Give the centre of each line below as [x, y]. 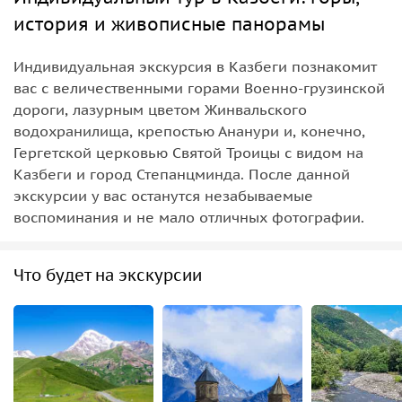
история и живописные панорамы [169, 24]
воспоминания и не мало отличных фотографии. [189, 217]
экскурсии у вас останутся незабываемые [163, 195]
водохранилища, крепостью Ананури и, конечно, [189, 131]
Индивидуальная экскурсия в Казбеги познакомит [195, 66]
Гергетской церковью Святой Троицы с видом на [188, 152]
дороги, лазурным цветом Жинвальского [160, 109]
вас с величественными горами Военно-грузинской [199, 87]
